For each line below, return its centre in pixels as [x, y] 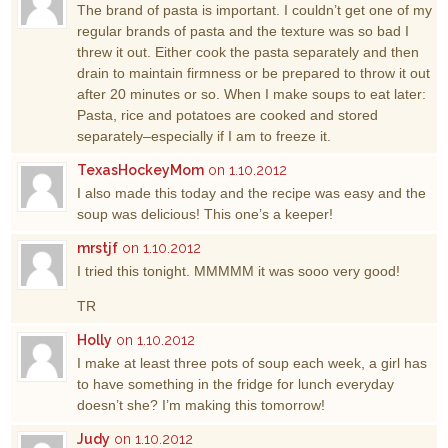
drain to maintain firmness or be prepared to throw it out [254, 72]
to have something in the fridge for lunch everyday [236, 383]
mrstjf [98, 247]
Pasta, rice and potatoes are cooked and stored [228, 114]
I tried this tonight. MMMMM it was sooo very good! [239, 270]
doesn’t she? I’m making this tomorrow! [201, 404]
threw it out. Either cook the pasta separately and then [248, 51]
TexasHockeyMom [141, 169]
